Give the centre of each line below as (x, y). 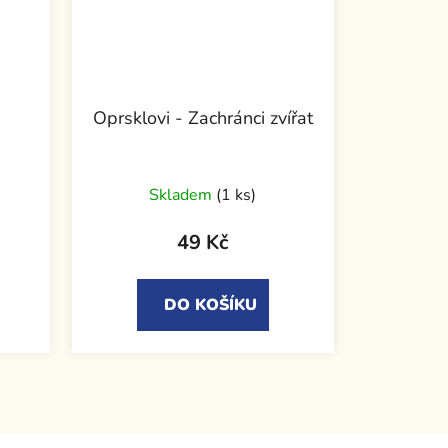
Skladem (183, 194)
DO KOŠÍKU (210, 304)
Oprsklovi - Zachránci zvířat (202, 117)
